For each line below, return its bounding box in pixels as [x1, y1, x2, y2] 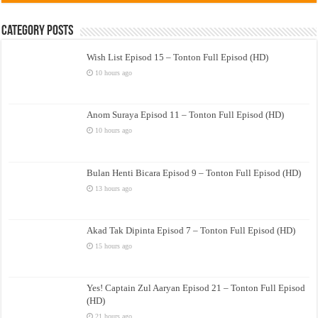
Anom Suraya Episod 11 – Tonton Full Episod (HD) [87, 109, 285, 121]
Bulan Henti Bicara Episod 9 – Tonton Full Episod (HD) [87, 167, 302, 178]
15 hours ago [95, 241, 133, 250]
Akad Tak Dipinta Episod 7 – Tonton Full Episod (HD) [87, 224, 296, 236]
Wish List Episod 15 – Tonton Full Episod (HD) [87, 52, 269, 63]
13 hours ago [95, 184, 133, 192]
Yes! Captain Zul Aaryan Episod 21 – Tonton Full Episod [87, 282, 306, 293]
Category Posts [1, 24, 74, 39]
